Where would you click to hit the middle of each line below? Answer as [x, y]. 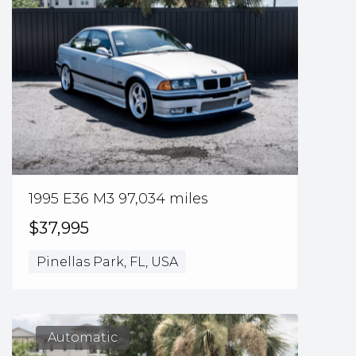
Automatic [83, 338]
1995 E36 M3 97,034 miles [118, 198]
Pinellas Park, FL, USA [107, 261]
